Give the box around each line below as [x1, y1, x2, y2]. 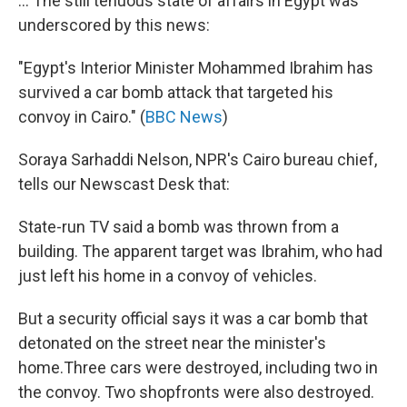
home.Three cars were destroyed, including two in [18, 358, 378, 378]
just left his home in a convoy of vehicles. [18, 266, 317, 286]
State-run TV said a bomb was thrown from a [18, 217, 339, 237]
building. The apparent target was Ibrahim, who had [18, 242, 382, 262]
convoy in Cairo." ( [18, 107, 145, 127]
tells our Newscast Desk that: [18, 174, 230, 194]
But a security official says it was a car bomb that [18, 309, 368, 329]
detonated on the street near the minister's [18, 333, 326, 353]
